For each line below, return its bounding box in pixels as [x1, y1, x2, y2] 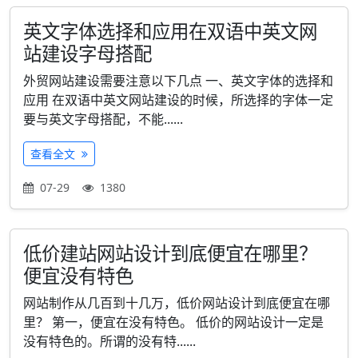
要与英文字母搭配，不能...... [23, 110, 183, 128]
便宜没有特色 [23, 263, 133, 288]
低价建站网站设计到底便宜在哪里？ [23, 241, 317, 266]
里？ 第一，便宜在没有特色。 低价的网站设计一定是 [23, 313, 324, 331]
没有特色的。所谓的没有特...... [23, 332, 196, 350]
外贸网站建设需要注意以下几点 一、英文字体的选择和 [23, 72, 333, 89]
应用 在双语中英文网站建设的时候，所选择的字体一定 [23, 91, 333, 109]
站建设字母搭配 [23, 41, 152, 66]
